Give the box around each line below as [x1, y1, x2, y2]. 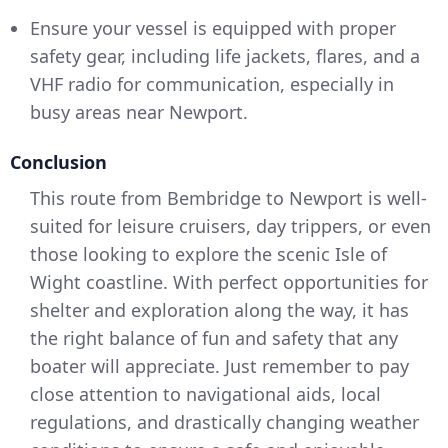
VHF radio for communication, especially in [30, 72, 394, 96]
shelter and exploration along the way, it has [30, 298, 409, 322]
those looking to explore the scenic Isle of [30, 242, 387, 266]
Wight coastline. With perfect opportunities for [30, 270, 428, 294]
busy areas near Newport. [30, 100, 248, 124]
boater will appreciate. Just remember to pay [30, 354, 409, 378]
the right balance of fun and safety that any [30, 326, 398, 350]
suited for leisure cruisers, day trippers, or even [30, 214, 431, 238]
